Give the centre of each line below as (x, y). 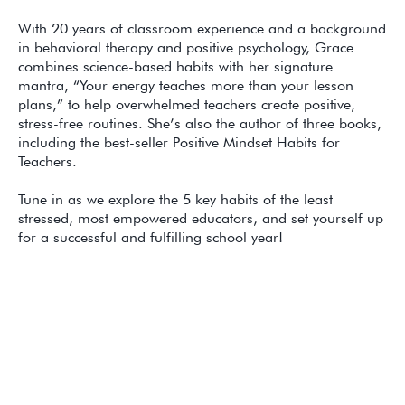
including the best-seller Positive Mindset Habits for (179, 143)
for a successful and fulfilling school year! (151, 238)
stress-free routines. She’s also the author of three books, (200, 124)
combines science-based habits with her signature (175, 67)
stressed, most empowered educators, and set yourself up (201, 219)
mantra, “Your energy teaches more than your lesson (186, 86)
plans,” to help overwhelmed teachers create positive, (187, 105)
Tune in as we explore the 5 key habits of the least (175, 200)
